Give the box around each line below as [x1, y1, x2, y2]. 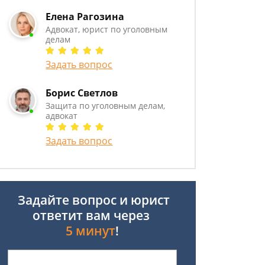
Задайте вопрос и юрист [15, 192, 170, 208]
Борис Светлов [46, 86, 118, 99]
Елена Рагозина [46, 10, 125, 23]
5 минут [66, 222, 115, 239]
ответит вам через [32, 207, 153, 224]
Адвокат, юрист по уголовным [46, 24, 168, 35]
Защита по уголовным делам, [46, 100, 166, 111]
